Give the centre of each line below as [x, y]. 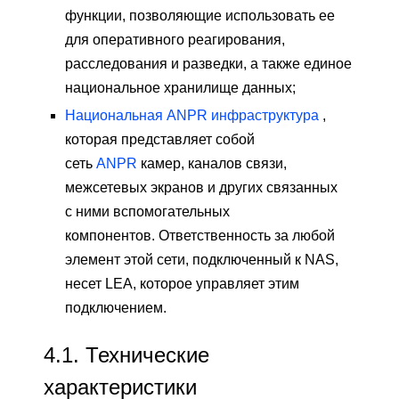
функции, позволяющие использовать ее [200, 16]
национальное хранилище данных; [180, 88]
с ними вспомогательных [147, 212]
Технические [147, 355]
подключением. [116, 308]
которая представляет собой [160, 140]
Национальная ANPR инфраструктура [192, 116]
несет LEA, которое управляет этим [182, 284]
